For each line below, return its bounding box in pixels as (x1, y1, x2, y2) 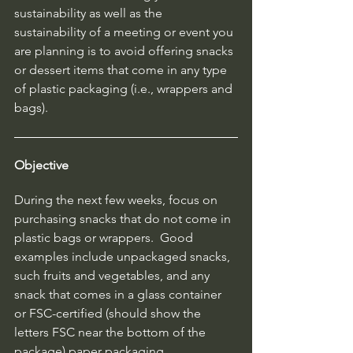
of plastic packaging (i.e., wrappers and (14, 80, 236, 96)
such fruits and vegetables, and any (14, 267, 213, 283)
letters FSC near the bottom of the (14, 324, 209, 340)
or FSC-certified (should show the (14, 305, 204, 321)
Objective (14, 157, 69, 173)
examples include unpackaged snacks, (14, 248, 233, 264)
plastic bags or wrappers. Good (14, 229, 196, 245)
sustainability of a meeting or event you (14, 24, 236, 39)
